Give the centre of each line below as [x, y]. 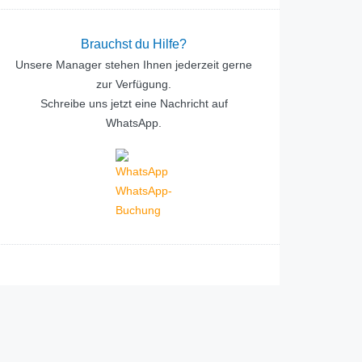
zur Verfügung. [134, 84]
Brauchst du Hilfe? [134, 44]
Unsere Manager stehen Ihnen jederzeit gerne [134, 65]
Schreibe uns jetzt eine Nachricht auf [134, 103]
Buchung [139, 210]
